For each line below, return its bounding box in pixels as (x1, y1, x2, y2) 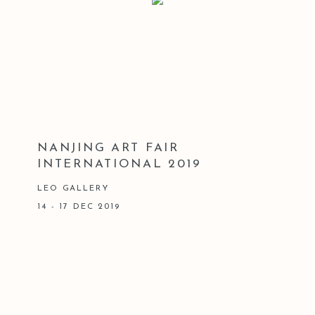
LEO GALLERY (37, 184, 109, 193)
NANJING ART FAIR (37, 141, 179, 154)
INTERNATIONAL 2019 (37, 157, 202, 170)
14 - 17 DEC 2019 (37, 202, 120, 211)
